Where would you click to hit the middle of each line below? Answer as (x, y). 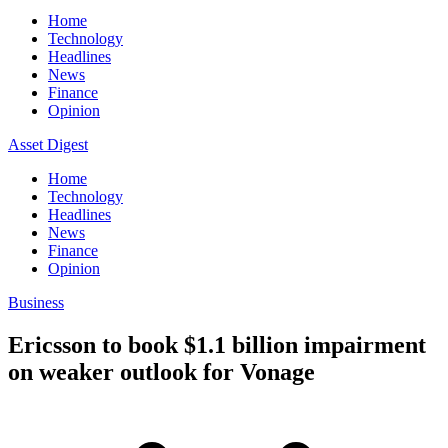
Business (36, 302)
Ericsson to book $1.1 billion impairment (217, 344)
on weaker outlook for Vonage (161, 371)
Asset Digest (48, 144)
